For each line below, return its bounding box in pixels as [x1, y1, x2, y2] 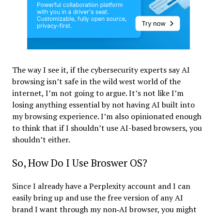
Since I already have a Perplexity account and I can [12, 180, 190, 191]
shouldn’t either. [12, 134, 70, 145]
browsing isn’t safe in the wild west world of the [12, 76, 181, 87]
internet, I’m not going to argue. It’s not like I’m [12, 87, 184, 98]
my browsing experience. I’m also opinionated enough [12, 110, 201, 122]
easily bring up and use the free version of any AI [12, 192, 183, 203]
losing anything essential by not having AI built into [12, 99, 195, 110]
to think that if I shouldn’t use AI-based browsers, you [12, 122, 202, 133]
